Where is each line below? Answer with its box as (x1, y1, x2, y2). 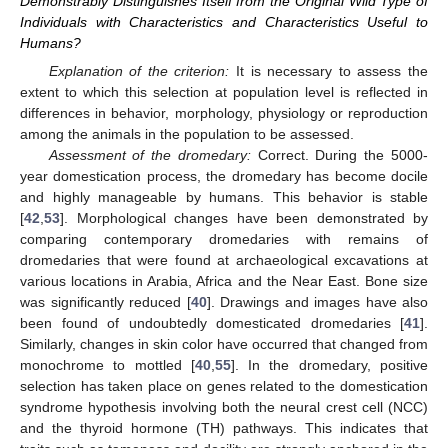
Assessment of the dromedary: (48, 147, 251, 164)
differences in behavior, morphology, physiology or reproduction (20, 105, 428, 122)
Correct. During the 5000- (250, 147, 429, 164)
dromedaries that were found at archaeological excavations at (20, 252, 428, 269)
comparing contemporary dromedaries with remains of (20, 231, 428, 248)
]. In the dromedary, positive (230, 357, 429, 374)
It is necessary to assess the (229, 63, 429, 80)
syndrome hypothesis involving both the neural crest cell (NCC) (20, 399, 428, 416)
